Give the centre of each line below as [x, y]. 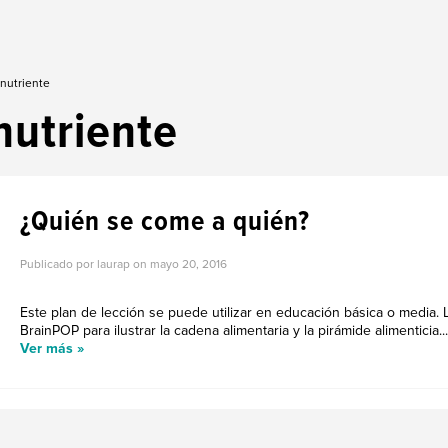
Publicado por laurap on [85, 264]
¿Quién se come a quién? [165, 221]
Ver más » [52, 348]
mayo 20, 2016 [188, 264]
